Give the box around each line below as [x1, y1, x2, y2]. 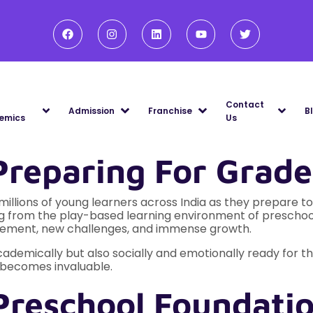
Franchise [148, 105, 193, 117]
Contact [226, 98, 265, 110]
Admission [68, 105, 115, 117]
